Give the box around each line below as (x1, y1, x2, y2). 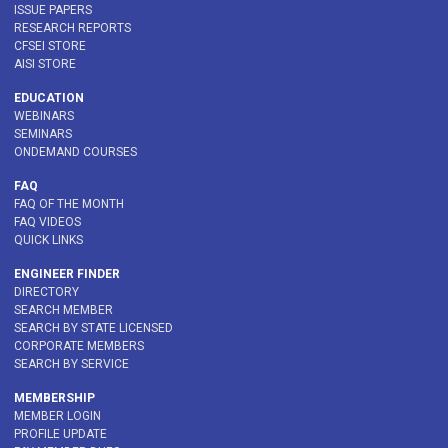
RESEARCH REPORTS (14, 21, 131, 36)
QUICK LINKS (14, 233, 83, 248)
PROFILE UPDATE (14, 427, 107, 442)
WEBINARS (14, 109, 74, 124)
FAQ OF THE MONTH (14, 197, 124, 212)
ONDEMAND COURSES (14, 145, 137, 160)
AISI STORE (14, 57, 76, 72)
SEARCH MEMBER (14, 303, 113, 318)
